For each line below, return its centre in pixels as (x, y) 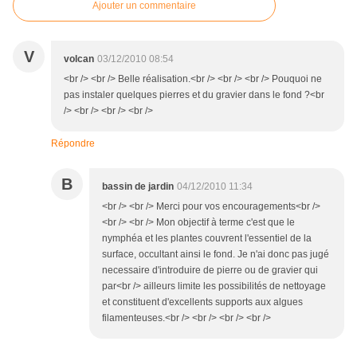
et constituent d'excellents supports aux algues (202, 302)
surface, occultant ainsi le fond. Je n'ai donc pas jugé (216, 255)
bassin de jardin (138, 187)
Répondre (73, 144)
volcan (79, 59)
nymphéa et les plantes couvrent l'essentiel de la (207, 239)
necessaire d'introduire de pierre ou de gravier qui (210, 271)
